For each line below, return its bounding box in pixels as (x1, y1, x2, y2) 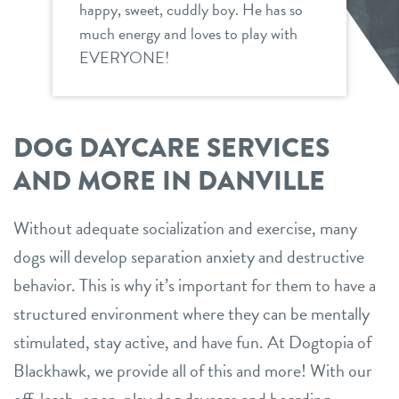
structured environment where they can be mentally (13, 300, 370, 328)
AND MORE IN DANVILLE (13, 161, 325, 201)
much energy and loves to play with (79, 21, 297, 46)
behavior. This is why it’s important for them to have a (13, 272, 376, 299)
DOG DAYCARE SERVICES (13, 128, 330, 168)
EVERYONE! (79, 45, 169, 70)
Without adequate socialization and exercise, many (13, 215, 357, 242)
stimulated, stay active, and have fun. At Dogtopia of (13, 329, 371, 356)
